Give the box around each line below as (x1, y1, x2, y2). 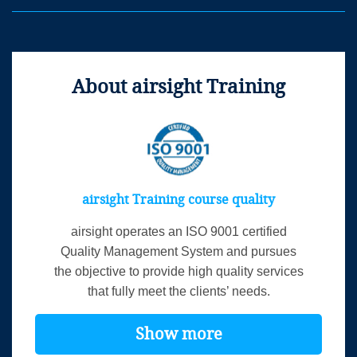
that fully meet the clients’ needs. (87, 284, 270, 298)
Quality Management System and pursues (61, 244, 296, 258)
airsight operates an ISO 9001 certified (70, 224, 287, 238)
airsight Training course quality (81, 191, 275, 207)
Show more (135, 324, 222, 344)
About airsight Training (72, 75, 285, 98)
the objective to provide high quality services (53, 264, 304, 278)
